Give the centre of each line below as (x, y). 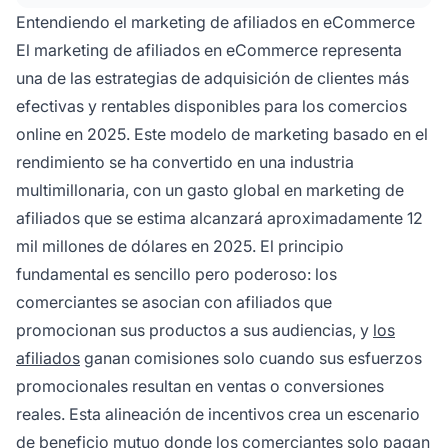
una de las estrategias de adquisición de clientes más (212, 77)
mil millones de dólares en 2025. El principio (180, 245)
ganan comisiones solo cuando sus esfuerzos (251, 357)
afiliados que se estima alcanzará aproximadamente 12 (219, 217)
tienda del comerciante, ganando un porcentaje (223, 35)
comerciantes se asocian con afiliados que (174, 301)
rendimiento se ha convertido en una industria (185, 161)
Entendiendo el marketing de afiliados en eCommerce (215, 21)
